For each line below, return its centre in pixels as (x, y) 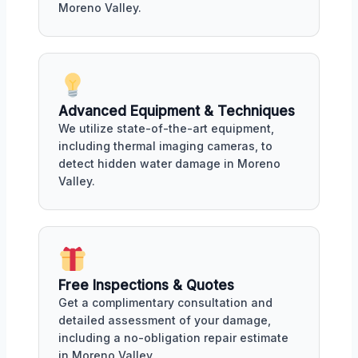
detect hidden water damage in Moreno (169, 164)
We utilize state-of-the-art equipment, (166, 129)
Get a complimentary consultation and (165, 303)
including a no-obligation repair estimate (173, 338)
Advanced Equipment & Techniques (177, 111)
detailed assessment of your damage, (165, 320)
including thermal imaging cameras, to (165, 146)
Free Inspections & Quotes (146, 286)
